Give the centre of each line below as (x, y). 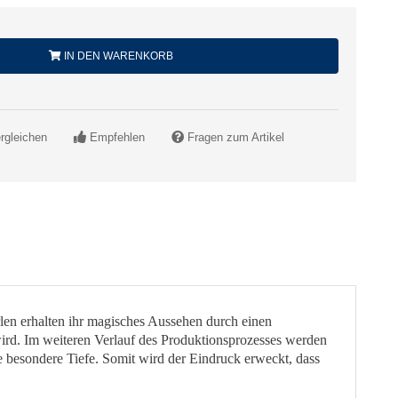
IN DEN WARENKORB (117, 56)
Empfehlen (117, 137)
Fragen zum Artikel (236, 137)
